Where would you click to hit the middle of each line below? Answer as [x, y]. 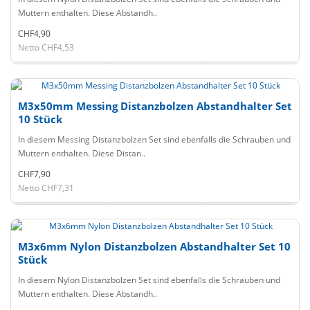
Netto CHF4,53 [46, 47]
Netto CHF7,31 [46, 188]
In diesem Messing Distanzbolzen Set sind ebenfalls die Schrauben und [154, 139]
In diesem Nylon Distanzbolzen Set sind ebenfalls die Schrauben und [149, 280]
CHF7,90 [34, 174]
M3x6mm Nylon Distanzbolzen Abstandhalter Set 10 [154, 246]
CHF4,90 [34, 34]
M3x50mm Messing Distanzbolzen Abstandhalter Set [155, 106]
